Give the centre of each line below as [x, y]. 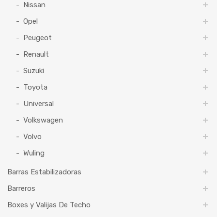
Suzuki [34, 71]
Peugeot [38, 38]
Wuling [34, 153]
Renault [36, 54]
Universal [39, 104]
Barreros [21, 189]
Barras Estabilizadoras [44, 172]
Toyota [35, 87]
